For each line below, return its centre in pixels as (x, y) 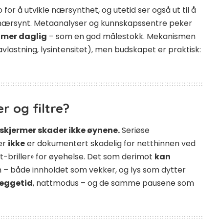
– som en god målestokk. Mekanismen (121, 37)
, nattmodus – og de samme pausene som (113, 183)
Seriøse (135, 130)
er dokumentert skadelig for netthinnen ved (110, 143)
